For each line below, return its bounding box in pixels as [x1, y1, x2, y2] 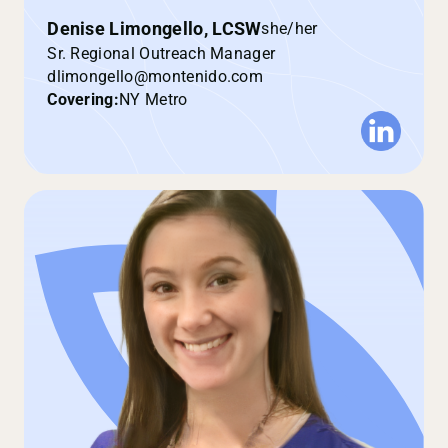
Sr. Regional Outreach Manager [47, 43, 276, 63]
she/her [261, 19, 318, 39]
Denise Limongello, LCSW [47, 18, 262, 39]
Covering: [47, 89, 120, 109]
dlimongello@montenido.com [47, 66, 264, 86]
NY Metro [119, 89, 188, 109]
